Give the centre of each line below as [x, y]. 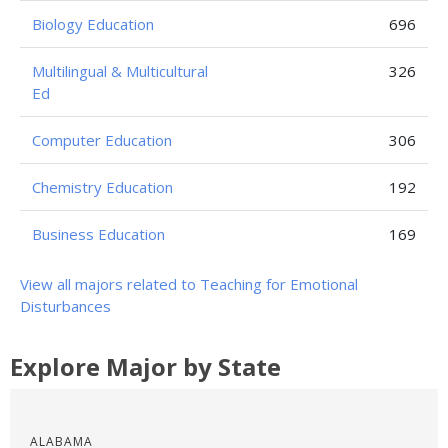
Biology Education [93, 24]
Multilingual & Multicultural [120, 71]
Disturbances [65, 306]
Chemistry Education [102, 187]
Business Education [98, 234]
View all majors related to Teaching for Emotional [189, 284]
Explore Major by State [145, 366]
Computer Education [102, 140]
